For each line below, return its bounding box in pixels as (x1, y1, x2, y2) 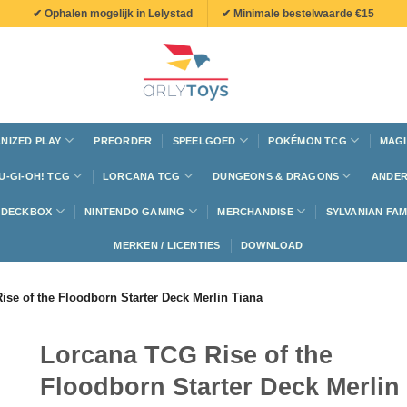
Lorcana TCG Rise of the (40, 341, 333, 369)
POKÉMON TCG (268, 134, 347, 146)
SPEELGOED (172, 134, 236, 146)
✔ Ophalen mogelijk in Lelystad (32, 6, 193, 20)
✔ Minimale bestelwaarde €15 (222, 6, 375, 20)
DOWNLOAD (240, 240, 303, 251)
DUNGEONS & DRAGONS (213, 170, 340, 182)
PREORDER (94, 134, 153, 146)
